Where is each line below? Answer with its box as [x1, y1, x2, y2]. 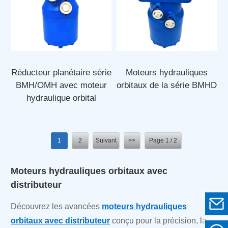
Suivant [95, 137, 117, 145]
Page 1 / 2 [149, 137, 177, 145]
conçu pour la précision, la [110, 216, 207, 225]
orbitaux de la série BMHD [117, 80, 217, 91]
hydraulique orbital [26, 93, 96, 103]
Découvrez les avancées [11, 202, 102, 211]
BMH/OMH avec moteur [15, 80, 107, 91]
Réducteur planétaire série [11, 68, 111, 78]
